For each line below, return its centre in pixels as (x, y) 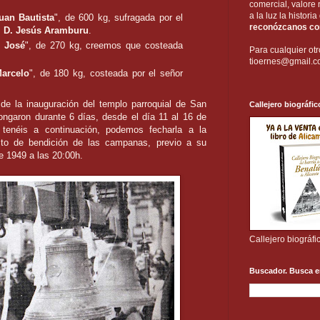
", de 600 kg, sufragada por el (119, 17)
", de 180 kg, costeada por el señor (106, 74)
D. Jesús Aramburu (46, 30)
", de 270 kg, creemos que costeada (104, 45)
